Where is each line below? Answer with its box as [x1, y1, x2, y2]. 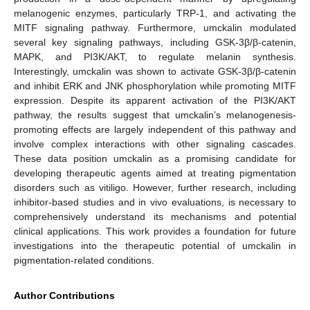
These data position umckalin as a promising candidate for [14, 153, 296, 165]
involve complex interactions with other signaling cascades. [14, 138, 296, 150]
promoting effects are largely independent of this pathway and [14, 124, 296, 136]
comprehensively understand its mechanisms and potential [14, 211, 296, 223]
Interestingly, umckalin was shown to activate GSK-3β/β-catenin [14, 66, 296, 77]
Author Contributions [14, 290, 115, 302]
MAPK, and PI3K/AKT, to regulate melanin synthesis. [14, 51, 296, 63]
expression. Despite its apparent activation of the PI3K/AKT [14, 95, 296, 107]
